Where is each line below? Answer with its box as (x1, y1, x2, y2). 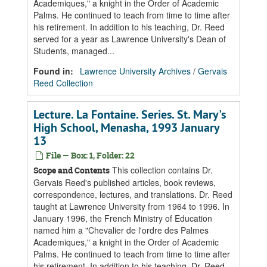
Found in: (33, 65, 76, 77)
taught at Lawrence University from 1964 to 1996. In (33, 200, 229, 212)
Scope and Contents (33, 164, 110, 176)
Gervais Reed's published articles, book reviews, (33, 176, 216, 188)
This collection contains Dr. (110, 164, 213, 176)
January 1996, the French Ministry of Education (33, 212, 212, 224)
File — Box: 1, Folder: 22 (44, 150, 135, 161)
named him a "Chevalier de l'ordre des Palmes (33, 224, 209, 236)
